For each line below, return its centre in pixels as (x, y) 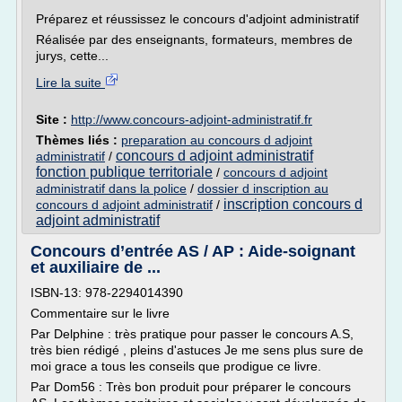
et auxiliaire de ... (96, 267)
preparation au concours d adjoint (217, 140)
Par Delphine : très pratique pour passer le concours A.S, (192, 334)
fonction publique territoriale (124, 172)
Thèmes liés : (79, 140)
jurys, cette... (72, 56)
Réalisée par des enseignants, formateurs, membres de (194, 39)
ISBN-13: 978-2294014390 (107, 293)
